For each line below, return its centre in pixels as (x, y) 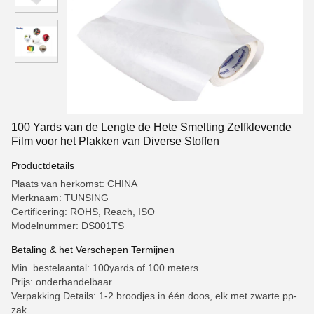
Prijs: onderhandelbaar (62, 282)
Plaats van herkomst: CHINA (74, 184)
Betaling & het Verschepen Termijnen (93, 250)
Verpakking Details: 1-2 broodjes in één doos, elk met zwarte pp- (154, 296)
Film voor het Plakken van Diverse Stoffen (115, 141)
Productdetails (43, 165)
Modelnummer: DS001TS (68, 226)
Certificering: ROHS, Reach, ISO (83, 212)
